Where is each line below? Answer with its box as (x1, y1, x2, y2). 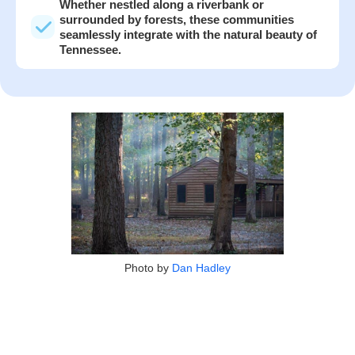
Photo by (124, 261, 172, 274)
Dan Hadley (172, 261, 231, 274)
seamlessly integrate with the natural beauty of (59, 27, 317, 41)
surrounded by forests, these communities (59, 12, 294, 26)
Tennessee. (59, 42, 121, 56)
